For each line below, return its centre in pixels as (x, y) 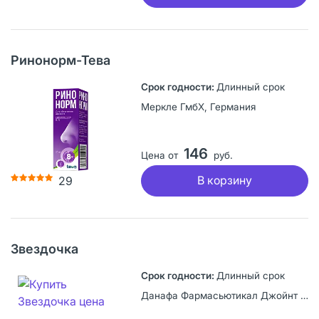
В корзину (224, 181)
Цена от (159, 155)
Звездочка (45, 249)
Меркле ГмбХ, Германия (198, 106)
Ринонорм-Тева (61, 60)
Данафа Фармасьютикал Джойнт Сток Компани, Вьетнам (304, 295)
